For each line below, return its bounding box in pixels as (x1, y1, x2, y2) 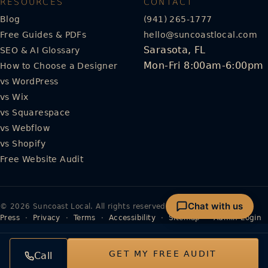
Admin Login (213, 214, 262, 222)
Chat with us (188, 200, 243, 212)
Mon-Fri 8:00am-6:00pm (144, 60, 264, 71)
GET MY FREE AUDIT (109, 249, 217, 258)
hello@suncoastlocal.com (144, 30, 258, 39)
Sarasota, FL (144, 44, 206, 56)
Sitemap (169, 214, 200, 222)
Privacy (33, 214, 60, 222)
